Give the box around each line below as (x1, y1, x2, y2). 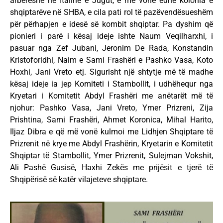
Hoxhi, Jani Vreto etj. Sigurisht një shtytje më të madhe (10, 67, 213, 77)
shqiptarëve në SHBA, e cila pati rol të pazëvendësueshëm (10, 7, 213, 17)
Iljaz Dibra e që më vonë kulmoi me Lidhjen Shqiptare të (10, 126, 213, 136)
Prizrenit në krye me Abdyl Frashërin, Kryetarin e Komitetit (10, 138, 213, 148)
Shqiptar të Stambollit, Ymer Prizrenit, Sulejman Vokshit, (10, 150, 213, 160)
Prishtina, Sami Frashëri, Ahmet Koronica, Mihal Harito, (10, 114, 213, 124)
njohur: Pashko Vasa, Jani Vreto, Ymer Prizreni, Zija (10, 103, 213, 112)
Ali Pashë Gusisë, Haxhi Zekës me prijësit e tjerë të (10, 162, 213, 172)
